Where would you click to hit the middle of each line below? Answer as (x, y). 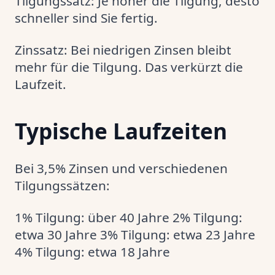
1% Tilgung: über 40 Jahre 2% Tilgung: (129, 217)
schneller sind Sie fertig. (86, 18)
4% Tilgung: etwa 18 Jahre (92, 252)
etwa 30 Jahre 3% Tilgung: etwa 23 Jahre (135, 234)
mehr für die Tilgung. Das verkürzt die (129, 67)
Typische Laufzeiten (121, 131)
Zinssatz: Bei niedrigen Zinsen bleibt (123, 50)
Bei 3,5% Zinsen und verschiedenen (121, 168)
